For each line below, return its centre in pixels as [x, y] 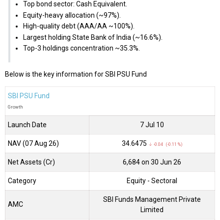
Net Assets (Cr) [31, 162]
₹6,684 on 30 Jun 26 [152, 162]
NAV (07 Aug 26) [33, 143]
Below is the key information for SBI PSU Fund [76, 74]
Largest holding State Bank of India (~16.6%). [93, 37]
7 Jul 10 [152, 124]
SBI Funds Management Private [152, 199]
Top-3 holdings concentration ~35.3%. [81, 48]
